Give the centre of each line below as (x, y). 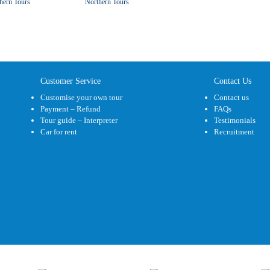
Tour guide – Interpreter (79, 121)
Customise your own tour (82, 98)
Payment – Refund (71, 109)
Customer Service (71, 81)
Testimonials (234, 121)
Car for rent (59, 132)
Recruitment (234, 132)
